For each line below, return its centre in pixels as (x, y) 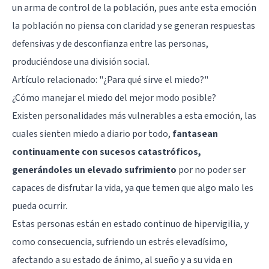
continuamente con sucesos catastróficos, (107, 152)
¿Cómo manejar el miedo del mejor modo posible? (114, 98)
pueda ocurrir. (40, 206)
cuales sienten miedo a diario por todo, (92, 134)
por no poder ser (211, 170)
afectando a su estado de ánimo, (78, 260)
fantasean (195, 134)
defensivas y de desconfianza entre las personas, (110, 44)
